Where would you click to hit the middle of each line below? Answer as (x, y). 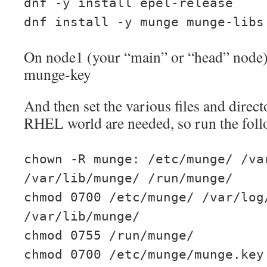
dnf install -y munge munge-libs (144, 22)
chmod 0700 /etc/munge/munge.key (144, 254)
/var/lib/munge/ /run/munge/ (128, 178)
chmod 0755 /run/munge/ (109, 235)
